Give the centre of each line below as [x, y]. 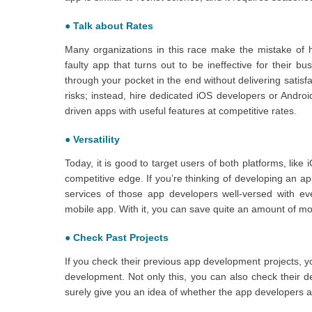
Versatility [96, 139]
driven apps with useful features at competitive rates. [181, 110]
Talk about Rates [113, 25]
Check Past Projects [121, 237]
